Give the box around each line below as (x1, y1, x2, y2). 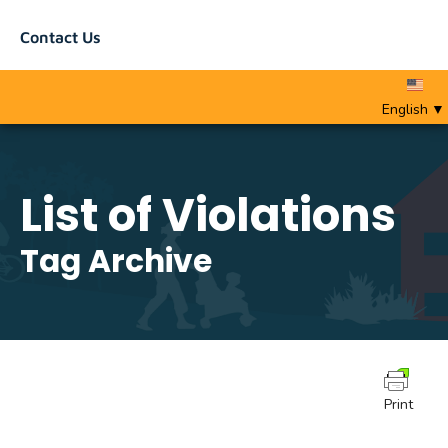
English (382, 100, 428, 120)
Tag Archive (20, 239, 212, 284)
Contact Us (20, 28, 101, 47)
